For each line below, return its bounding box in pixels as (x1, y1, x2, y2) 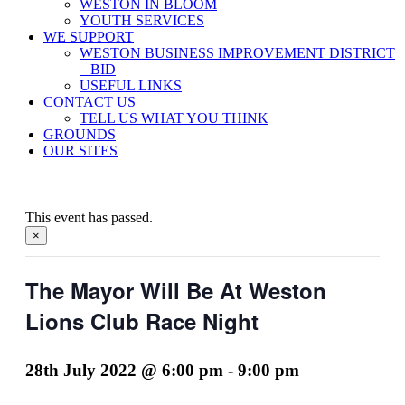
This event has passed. (25, 210, 153, 225)
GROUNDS (43, 127, 116, 142)
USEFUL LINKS (80, 78, 182, 93)
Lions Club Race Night (25, 306, 259, 336)
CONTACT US (43, 94, 136, 109)
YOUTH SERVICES (80, 13, 204, 28)
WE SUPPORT (43, 29, 134, 44)
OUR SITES (43, 143, 118, 158)
